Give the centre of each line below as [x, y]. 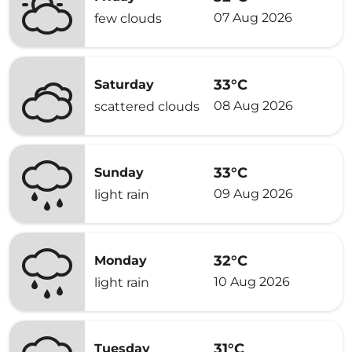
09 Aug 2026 [253, 193]
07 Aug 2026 [253, 17]
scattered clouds [147, 106]
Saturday [124, 84]
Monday [121, 260]
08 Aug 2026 [253, 105]
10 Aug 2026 [252, 281]
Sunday [119, 172]
